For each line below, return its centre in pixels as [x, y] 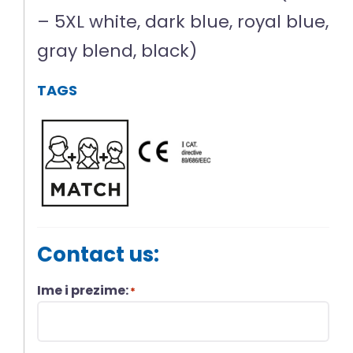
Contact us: [98, 255]
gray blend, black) [117, 51]
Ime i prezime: [83, 291]
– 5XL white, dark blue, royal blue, [183, 22]
